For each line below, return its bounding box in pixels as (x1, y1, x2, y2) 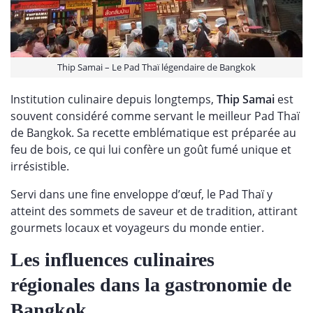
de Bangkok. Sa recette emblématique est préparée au (10, 125, 296, 141)
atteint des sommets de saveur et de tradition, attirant (10, 203, 298, 219)
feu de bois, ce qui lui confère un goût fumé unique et (10, 142, 291, 158)
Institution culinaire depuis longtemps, (10, 92, 217, 108)
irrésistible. (10, 159, 72, 175)
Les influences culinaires (10, 249, 214, 271)
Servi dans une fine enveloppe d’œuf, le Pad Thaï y (10, 187, 272, 203)
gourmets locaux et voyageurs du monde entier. (10, 220, 267, 236)
